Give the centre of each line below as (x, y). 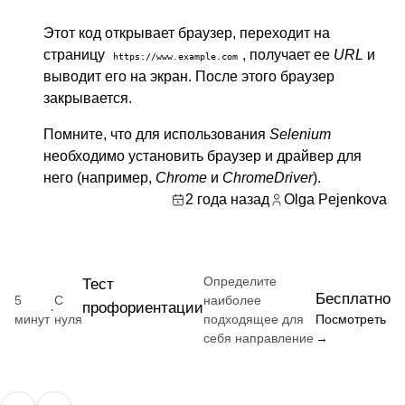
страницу (76, 55)
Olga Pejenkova (335, 199)
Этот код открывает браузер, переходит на (187, 33)
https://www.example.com (175, 56)
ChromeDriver (268, 178)
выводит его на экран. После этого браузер (189, 76)
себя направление (259, 338)
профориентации (143, 307)
